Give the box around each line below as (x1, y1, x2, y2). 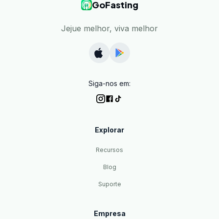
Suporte (98, 180, 121, 188)
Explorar (95, 126, 124, 134)
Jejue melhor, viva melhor (61, 23, 158, 34)
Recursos (96, 146, 123, 154)
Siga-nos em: (88, 79, 131, 88)
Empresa (93, 209, 126, 218)
